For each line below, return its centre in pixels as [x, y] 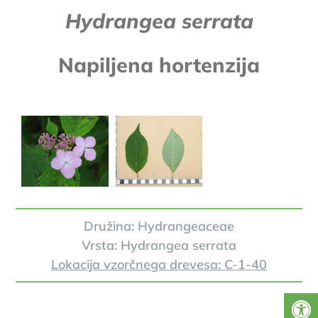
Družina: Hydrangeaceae [159, 226]
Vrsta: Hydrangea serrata [159, 246]
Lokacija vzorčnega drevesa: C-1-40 [159, 265]
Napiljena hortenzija [159, 65]
